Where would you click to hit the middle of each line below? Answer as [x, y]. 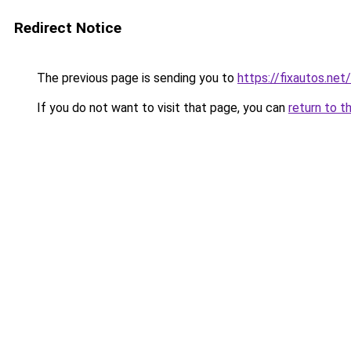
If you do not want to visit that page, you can [161, 108]
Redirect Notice [68, 28]
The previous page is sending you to [136, 78]
